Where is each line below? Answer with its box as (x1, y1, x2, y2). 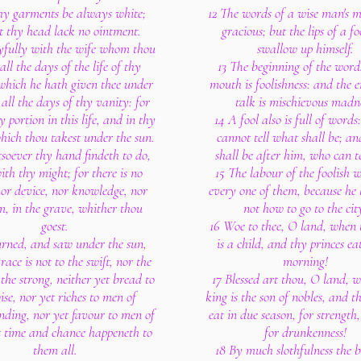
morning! (283, 252, 328, 270)
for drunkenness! (264, 323, 346, 341)
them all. (32, 341, 77, 359)
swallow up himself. (257, 39, 354, 57)
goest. (41, 217, 68, 234)
